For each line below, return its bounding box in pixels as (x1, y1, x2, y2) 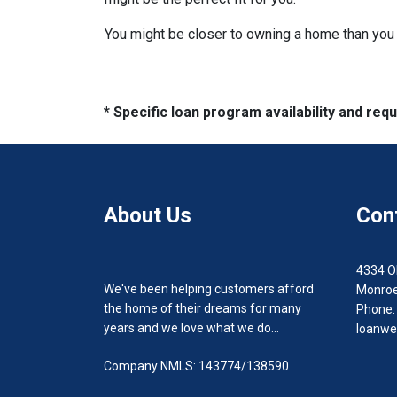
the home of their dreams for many (104, 300, 301, 315)
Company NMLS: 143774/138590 (104, 358, 289, 373)
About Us (104, 202, 191, 228)
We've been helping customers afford (104, 281, 314, 296)
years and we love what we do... (104, 320, 279, 335)
